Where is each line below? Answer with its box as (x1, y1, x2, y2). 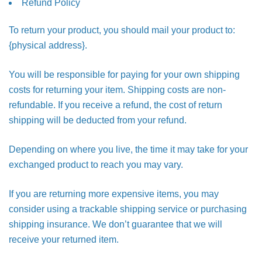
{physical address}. (9, 40, 87, 50)
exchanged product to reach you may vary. (9, 160, 183, 170)
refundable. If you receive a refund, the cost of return (9, 100, 222, 110)
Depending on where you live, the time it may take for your (9, 144, 248, 154)
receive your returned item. (9, 235, 119, 244)
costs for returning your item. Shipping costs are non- (9, 85, 226, 95)
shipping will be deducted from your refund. (9, 115, 187, 125)
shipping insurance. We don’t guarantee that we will (9, 219, 222, 229)
